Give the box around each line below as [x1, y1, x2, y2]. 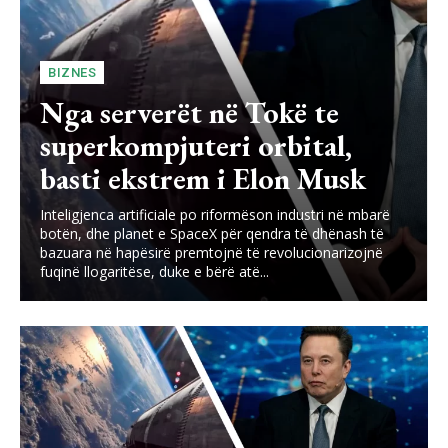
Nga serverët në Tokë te [40, 93, 339, 133]
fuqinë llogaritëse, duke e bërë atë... [40, 262, 269, 282]
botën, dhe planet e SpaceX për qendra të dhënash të [40, 224, 384, 244]
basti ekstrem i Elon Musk [40, 159, 366, 199]
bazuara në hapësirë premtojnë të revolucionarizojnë [40, 243, 383, 263]
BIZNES [48, 65, 96, 81]
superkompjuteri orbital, [40, 126, 352, 166]
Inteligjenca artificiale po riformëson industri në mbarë [40, 205, 390, 225]
